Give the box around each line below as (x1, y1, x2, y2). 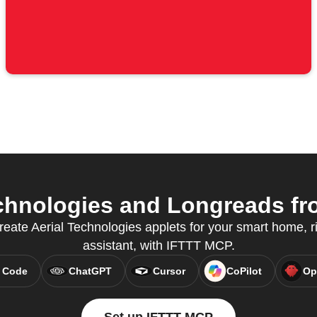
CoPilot (226, 265, 262, 277)
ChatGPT (68, 265, 112, 277)
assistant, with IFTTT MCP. (82, 238, 235, 253)
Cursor (152, 265, 185, 277)
